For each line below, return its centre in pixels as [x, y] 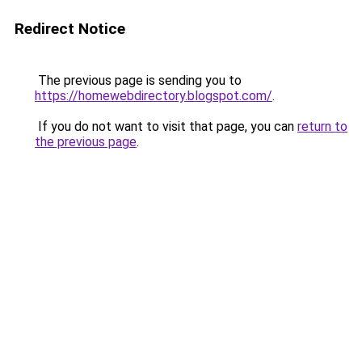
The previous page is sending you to [138, 80]
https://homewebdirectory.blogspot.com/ [154, 96]
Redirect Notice [70, 29]
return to [322, 126]
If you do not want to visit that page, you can [166, 126]
